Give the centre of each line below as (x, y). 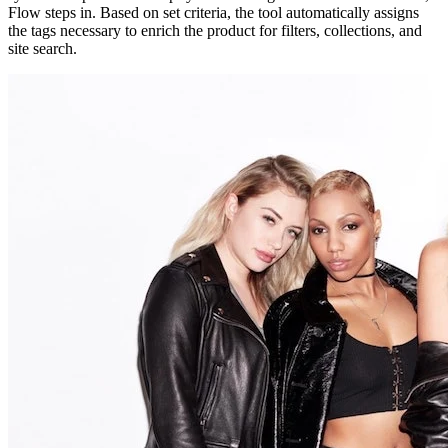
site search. (42, 48)
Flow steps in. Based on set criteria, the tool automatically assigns (213, 12)
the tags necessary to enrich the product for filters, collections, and (215, 30)
